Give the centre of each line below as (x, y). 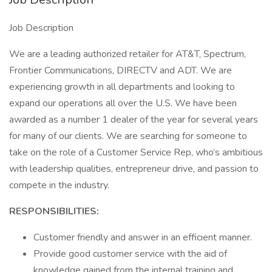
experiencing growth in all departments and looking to (122, 87)
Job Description (41, 28)
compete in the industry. (59, 185)
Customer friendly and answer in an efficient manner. (143, 237)
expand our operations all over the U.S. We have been (123, 103)
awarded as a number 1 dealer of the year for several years (134, 120)
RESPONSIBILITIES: (54, 211)
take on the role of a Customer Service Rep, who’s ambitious (136, 152)
